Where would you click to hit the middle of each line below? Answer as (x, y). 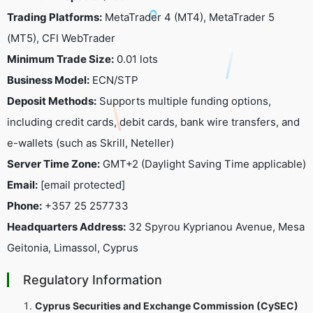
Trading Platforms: (54, 17)
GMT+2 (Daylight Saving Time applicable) (203, 163)
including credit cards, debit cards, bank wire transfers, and (153, 122)
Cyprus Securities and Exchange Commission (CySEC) (167, 305)
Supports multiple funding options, (184, 101)
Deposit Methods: (52, 101)
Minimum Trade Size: (60, 59)
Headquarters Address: (66, 226)
